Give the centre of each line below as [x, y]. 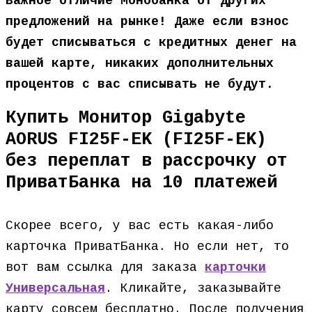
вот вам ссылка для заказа [105, 267]
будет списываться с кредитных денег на [151, 42]
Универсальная [55, 288]
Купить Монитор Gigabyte [126, 118]
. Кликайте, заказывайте [193, 288]
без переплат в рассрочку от [147, 161]
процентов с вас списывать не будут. [140, 84]
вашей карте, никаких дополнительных [140, 63]
